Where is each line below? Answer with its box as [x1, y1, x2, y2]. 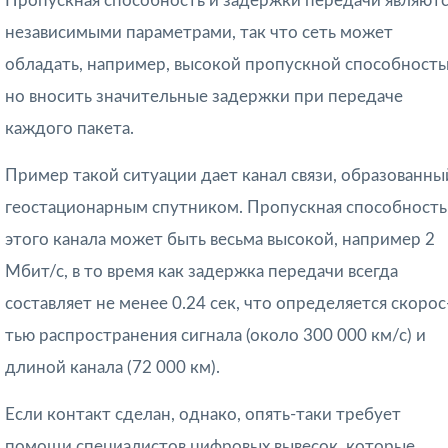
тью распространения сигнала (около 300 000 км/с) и [5, 327, 426, 345]
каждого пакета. [5, 120, 134, 138]
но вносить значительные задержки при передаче [5, 88, 403, 106]
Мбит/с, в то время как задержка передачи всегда [5, 263, 398, 281]
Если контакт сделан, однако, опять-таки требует [5, 406, 401, 424]
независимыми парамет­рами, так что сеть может [5, 24, 393, 42]
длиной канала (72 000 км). [5, 359, 220, 377]
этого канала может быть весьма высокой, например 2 [5, 231, 435, 249]
